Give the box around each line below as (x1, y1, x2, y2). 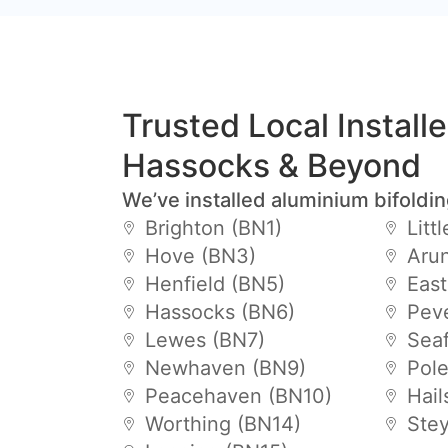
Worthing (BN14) (144, 411, 301, 436)
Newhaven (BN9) (144, 355, 306, 380)
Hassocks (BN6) (144, 299, 295, 324)
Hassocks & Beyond (122, 145, 421, 185)
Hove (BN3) (144, 243, 256, 268)
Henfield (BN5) (144, 271, 285, 296)
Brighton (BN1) (144, 215, 282, 240)
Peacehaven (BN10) (144, 383, 332, 408)
